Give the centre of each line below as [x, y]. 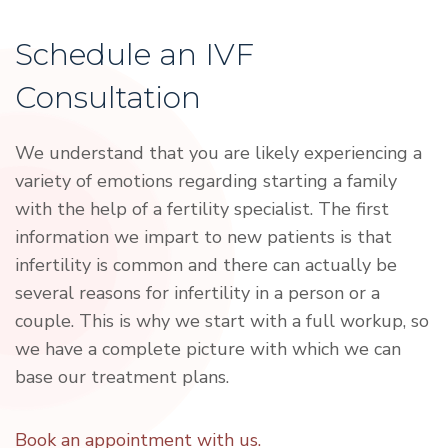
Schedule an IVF [134, 54]
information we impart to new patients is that [203, 236]
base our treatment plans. [122, 376]
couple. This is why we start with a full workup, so [222, 320]
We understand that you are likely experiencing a [218, 152]
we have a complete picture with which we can [208, 348]
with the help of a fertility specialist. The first [202, 208]
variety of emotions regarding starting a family [206, 180]
